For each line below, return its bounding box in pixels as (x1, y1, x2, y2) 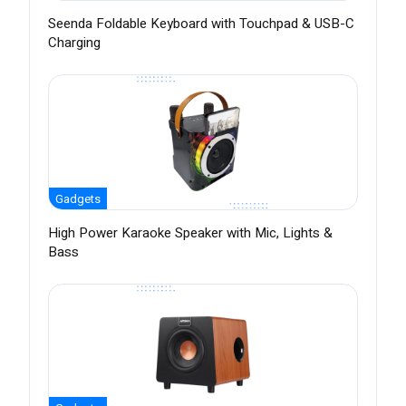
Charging (48, 33, 101, 53)
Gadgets (55, 190, 101, 208)
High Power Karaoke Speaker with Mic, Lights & (48, 223, 333, 244)
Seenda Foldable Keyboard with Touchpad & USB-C (48, 14, 354, 34)
